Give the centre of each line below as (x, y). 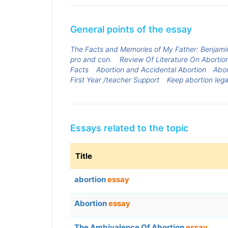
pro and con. (91, 59)
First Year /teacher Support (115, 79)
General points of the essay (131, 29)
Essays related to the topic (129, 128)
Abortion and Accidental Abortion (151, 69)
